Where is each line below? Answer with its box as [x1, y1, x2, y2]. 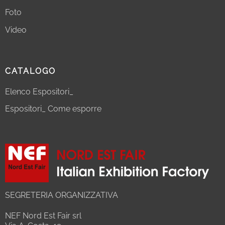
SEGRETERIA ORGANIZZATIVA [5, 190, 118, 200]
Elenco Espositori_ [5, 86, 73, 96]
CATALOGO [5, 66, 56, 76]
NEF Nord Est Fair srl [5, 211, 81, 220]
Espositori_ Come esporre [5, 104, 101, 114]
